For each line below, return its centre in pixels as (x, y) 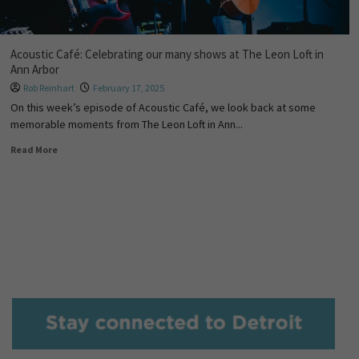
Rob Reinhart (48, 88)
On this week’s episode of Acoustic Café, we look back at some (163, 107)
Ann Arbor (34, 69)
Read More (34, 149)
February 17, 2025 (128, 88)
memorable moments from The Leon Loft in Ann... (126, 124)
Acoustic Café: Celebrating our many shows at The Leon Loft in (167, 54)
